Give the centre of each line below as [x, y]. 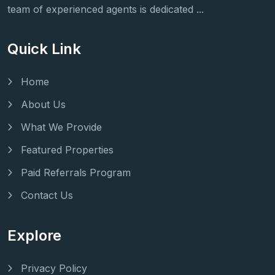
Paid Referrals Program [76, 173]
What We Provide [61, 127]
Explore [34, 236]
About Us [43, 105]
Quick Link [44, 49]
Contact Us [47, 196]
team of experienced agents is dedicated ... [106, 10]
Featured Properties [67, 150]
